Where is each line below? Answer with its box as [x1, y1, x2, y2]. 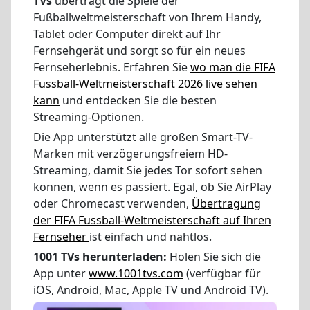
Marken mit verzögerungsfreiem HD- [33, 146, 228, 162]
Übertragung [192, 196, 261, 212]
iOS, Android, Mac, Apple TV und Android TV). [33, 282, 268, 298]
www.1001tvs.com [89, 265, 183, 281]
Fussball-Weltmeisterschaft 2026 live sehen [33, 76, 257, 92]
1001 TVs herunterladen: [33, 248, 167, 264]
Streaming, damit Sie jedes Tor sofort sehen [33, 163, 262, 179]
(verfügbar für [183, 265, 261, 281]
